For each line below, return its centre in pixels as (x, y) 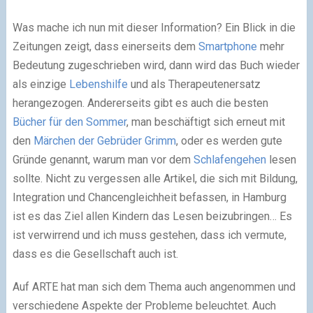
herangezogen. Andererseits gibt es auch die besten (140, 103)
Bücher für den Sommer (69, 122)
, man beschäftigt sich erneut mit (205, 122)
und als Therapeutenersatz (194, 84)
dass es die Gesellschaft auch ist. (95, 254)
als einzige (41, 84)
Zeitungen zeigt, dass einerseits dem (105, 46)
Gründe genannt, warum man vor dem (103, 160)
